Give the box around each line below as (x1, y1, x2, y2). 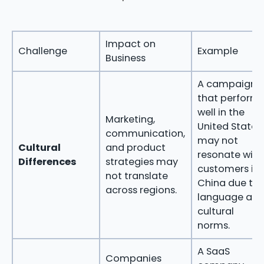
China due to (197, 176, 259, 190)
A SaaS (197, 244, 230, 258)
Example (197, 44, 238, 58)
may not (197, 133, 238, 147)
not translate (105, 169, 168, 183)
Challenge (18, 44, 67, 58)
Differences (18, 154, 77, 169)
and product (105, 140, 166, 154)
